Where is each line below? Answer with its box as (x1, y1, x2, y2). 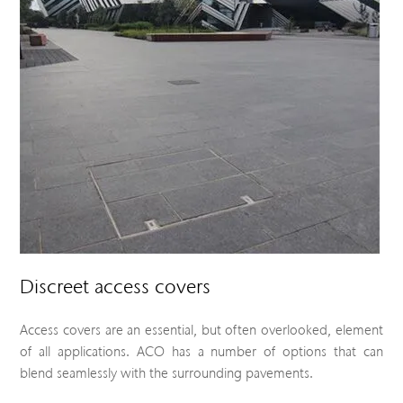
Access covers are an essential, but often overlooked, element (20, 320, 383, 339)
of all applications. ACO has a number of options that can (20, 342, 383, 361)
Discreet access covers (20, 273, 211, 300)
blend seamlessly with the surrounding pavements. (20, 363, 314, 382)
